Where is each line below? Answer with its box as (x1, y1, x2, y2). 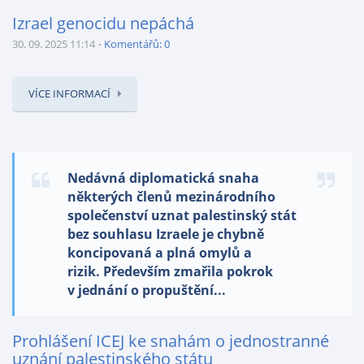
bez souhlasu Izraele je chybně (67, 225, 264, 243)
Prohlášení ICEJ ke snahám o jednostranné (12, 330, 329, 352)
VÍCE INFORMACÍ (28, 86, 110, 101)
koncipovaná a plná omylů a (67, 244, 252, 262)
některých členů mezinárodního (67, 188, 275, 206)
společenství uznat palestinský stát (67, 206, 297, 224)
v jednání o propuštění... (67, 281, 226, 299)
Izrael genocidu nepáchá (12, 12, 194, 34)
